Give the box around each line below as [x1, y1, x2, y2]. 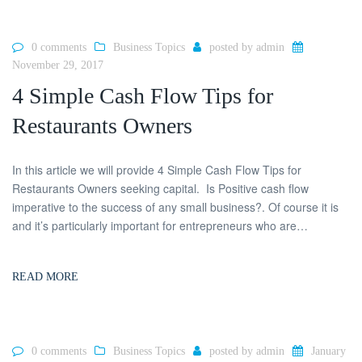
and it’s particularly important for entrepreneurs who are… [12, 217, 308, 234]
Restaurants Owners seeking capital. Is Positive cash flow [12, 180, 309, 197]
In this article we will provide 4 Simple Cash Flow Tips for [12, 162, 301, 179]
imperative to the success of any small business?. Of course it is [12, 199, 339, 216]
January [311, 345, 346, 358]
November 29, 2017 [12, 58, 103, 71]
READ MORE [12, 271, 78, 284]
